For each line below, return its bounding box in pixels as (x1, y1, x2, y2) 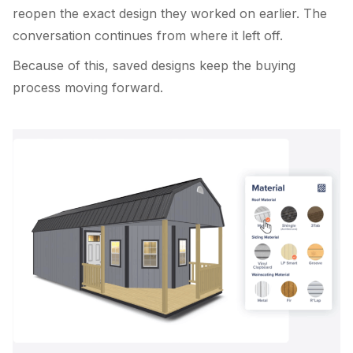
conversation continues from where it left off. (13, 28, 283, 44)
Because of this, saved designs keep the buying (13, 57, 295, 73)
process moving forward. (13, 79, 163, 95)
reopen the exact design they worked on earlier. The (13, 6, 327, 22)
